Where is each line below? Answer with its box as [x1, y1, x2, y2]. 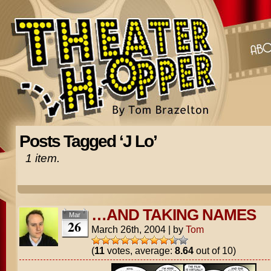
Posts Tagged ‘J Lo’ [19, 132, 157, 151]
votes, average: [104, 245, 175, 256]
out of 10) [193, 245, 236, 256]
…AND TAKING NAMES [91, 206, 256, 223]
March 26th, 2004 [91, 224, 166, 235]
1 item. [25, 152, 60, 165]
